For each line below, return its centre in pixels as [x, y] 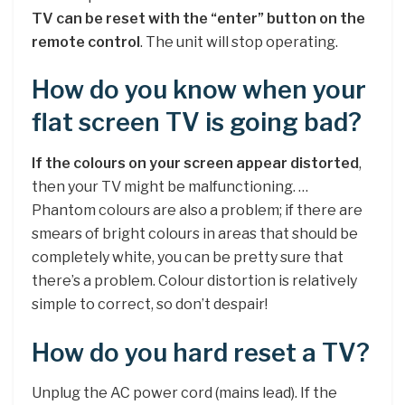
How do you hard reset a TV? [201, 353]
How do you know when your [199, 90]
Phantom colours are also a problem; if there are [197, 210]
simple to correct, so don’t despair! [150, 304]
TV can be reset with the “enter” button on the [198, 18]
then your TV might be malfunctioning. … [170, 186]
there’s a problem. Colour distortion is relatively [194, 280]
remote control [86, 42]
